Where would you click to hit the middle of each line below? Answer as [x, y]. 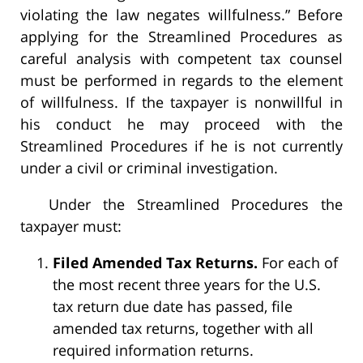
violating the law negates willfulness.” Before [181, 15]
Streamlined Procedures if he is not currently [181, 146]
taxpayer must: [71, 226]
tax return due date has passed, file [173, 307]
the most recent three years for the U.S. [187, 285]
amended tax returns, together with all [183, 329]
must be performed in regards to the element [181, 81]
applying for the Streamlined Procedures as [181, 37]
